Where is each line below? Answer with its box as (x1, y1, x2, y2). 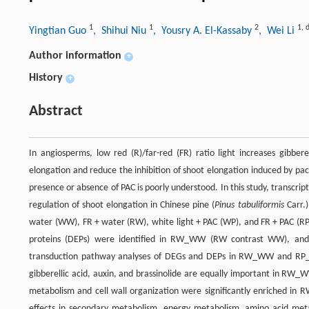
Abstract (29, 103, 83, 120)
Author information (29, 50, 121, 62)
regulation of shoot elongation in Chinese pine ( (29, 200, 215, 211)
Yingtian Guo (29, 26, 89, 37)
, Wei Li (259, 26, 297, 37)
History (29, 72, 63, 84)
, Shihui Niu (93, 26, 149, 37)
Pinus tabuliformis (215, 200, 284, 211)
